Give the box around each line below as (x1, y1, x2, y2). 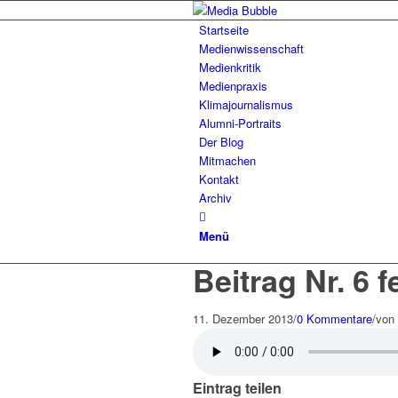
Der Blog (199, 133, 243, 150)
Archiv (199, 189, 232, 206)
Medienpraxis (199, 77, 267, 94)
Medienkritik (199, 59, 261, 76)
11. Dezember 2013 (193, 310, 293, 327)
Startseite (199, 21, 249, 38)
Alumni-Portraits (199, 115, 282, 131)
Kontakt (199, 171, 239, 187)
